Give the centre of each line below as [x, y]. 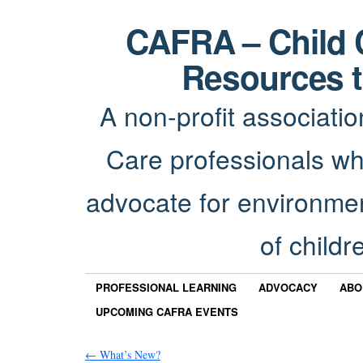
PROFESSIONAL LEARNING [166, 288]
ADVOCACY [288, 288]
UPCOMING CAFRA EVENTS [167, 311]
